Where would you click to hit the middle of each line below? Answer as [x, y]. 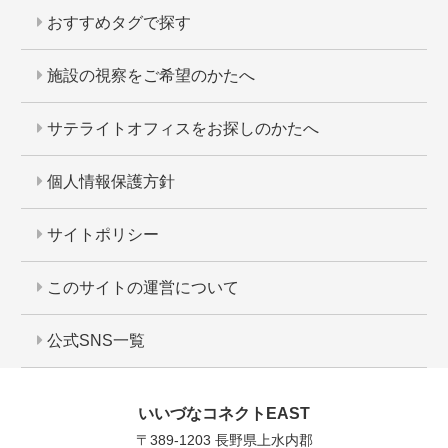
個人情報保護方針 [108, 182]
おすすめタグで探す [116, 23]
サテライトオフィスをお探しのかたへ [180, 129]
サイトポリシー [100, 235]
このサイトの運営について [140, 288]
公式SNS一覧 [93, 341]
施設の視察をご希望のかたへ [148, 76]
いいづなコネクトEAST [224, 414]
